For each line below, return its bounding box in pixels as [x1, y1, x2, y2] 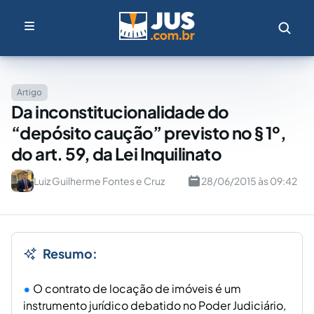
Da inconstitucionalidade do [11, 101, 229, 122]
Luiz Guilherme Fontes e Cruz [34, 175, 165, 187]
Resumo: [43, 245, 97, 261]
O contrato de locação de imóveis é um [33, 281, 241, 296]
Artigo [17, 87, 42, 97]
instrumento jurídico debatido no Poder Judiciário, [23, 298, 286, 313]
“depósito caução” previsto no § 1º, [11, 122, 286, 143]
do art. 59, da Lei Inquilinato [11, 143, 221, 164]
